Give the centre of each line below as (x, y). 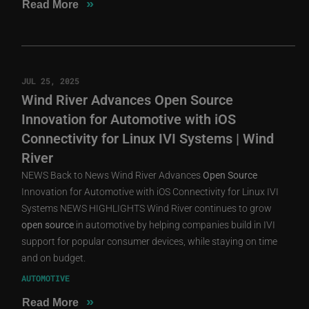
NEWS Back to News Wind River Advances (112, 175)
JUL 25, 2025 (51, 80)
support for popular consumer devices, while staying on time (150, 241)
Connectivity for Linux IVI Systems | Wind (148, 138)
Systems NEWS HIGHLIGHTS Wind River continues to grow (147, 208)
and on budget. (54, 257)
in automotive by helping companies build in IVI (175, 224)
